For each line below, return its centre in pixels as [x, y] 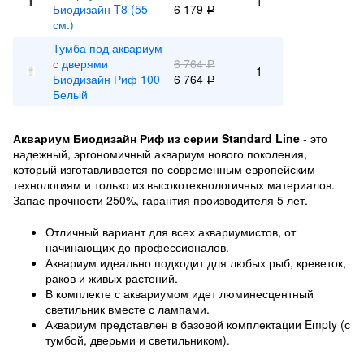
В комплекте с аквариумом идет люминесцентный [180, 293]
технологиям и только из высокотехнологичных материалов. [174, 184]
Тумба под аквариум [108, 48]
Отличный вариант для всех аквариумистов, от [171, 232]
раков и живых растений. [112, 278]
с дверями [80, 63]
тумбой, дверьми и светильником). [138, 340]
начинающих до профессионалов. [137, 247]
